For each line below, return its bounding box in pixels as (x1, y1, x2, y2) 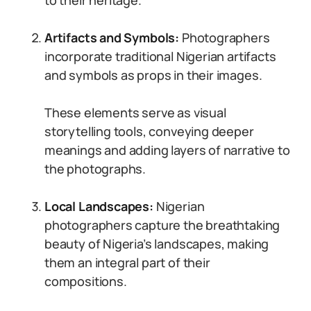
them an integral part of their (44, 254, 210, 271)
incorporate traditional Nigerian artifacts (44, 48, 276, 65)
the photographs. (44, 160, 146, 177)
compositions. (44, 273, 127, 289)
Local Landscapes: (44, 198, 153, 215)
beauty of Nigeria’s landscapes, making (44, 235, 269, 252)
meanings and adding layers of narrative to (44, 142, 290, 158)
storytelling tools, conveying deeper (44, 123, 254, 140)
